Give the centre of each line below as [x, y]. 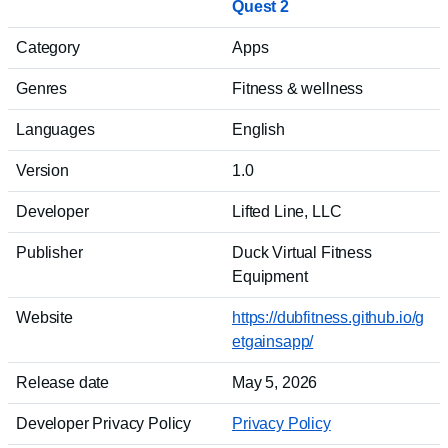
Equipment [270, 276]
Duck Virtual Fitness [302, 252]
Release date [63, 382]
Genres [42, 88]
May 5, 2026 [275, 382]
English [258, 129]
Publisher [49, 252]
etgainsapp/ [273, 341]
